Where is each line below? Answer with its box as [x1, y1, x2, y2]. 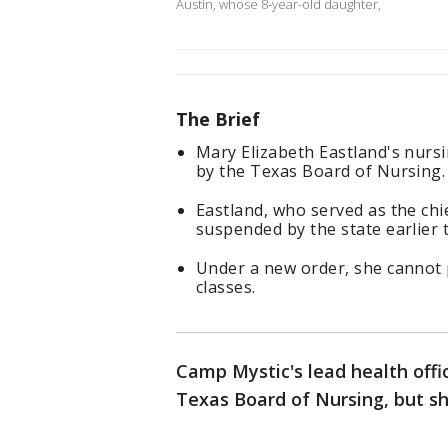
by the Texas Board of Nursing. [196, 160, 446, 183]
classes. [196, 276, 256, 299]
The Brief [176, 107, 260, 132]
